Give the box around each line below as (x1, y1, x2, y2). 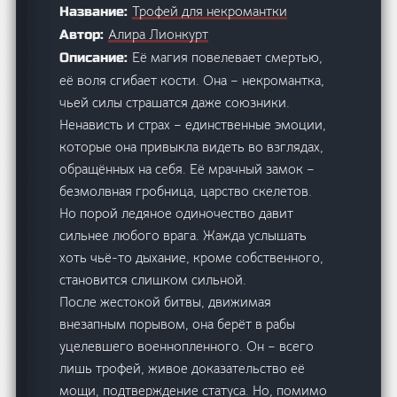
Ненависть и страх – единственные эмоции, (59, 115, 327, 133)
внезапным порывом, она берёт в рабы (59, 315, 296, 332)
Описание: (59, 49, 133, 66)
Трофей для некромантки (132, 2, 288, 19)
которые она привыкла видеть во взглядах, (59, 137, 324, 155)
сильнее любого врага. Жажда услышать (59, 226, 307, 244)
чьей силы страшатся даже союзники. (59, 93, 291, 111)
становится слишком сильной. (59, 270, 247, 288)
